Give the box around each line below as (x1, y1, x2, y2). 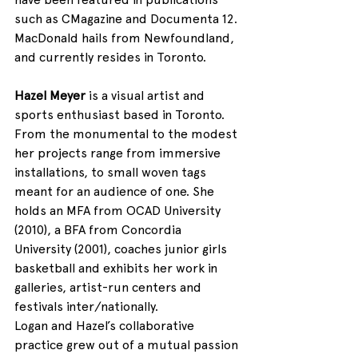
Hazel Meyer (14, 88, 86, 104)
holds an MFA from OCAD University (14, 203, 224, 219)
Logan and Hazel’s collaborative (14, 318, 197, 334)
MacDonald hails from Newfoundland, (14, 30, 237, 46)
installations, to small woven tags (14, 165, 209, 181)
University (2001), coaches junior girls (14, 241, 230, 257)
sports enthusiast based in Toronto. (14, 107, 228, 123)
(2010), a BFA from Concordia (14, 222, 185, 238)
